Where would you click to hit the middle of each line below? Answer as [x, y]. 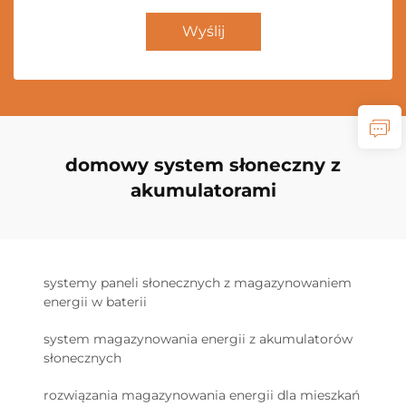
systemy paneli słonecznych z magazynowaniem [198, 283]
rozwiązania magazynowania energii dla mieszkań [202, 396]
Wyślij [203, 32]
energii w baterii [95, 302]
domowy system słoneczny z [203, 165]
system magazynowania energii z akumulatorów [198, 339]
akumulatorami [203, 191]
